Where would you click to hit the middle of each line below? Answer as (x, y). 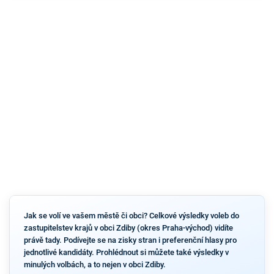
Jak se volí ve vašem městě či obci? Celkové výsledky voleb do (131, 215)
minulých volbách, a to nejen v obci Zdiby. (94, 264)
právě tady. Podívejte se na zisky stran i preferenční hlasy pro (130, 240)
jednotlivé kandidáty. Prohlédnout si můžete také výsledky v (126, 252)
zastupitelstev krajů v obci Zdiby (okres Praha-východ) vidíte (128, 228)
